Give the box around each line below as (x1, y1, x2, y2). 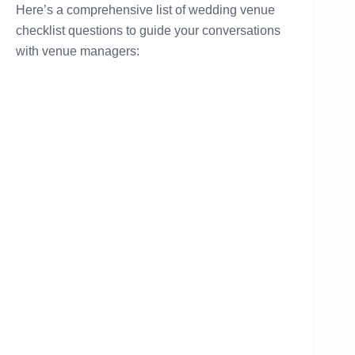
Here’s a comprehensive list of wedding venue (16, 3, 275, 17)
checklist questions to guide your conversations (16, 24, 281, 38)
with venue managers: (16, 44, 139, 59)
